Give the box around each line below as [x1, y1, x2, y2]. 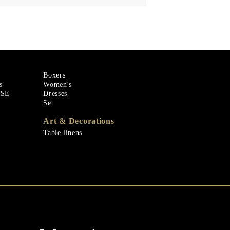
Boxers [43, 71, 66, 79]
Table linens [43, 128, 82, 137]
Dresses [43, 89, 67, 98]
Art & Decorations [43, 116, 114, 125]
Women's [43, 80, 72, 88]
